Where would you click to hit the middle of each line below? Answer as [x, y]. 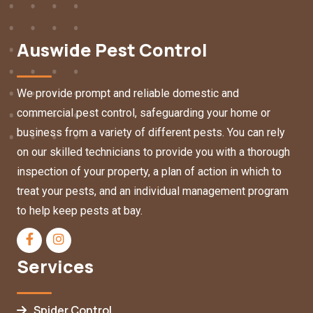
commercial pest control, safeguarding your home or [144, 113]
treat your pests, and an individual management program [153, 191]
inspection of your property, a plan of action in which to [149, 172]
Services [55, 267]
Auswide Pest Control [112, 50]
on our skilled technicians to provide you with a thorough [153, 152]
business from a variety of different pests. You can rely [151, 132]
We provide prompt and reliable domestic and [128, 93]
